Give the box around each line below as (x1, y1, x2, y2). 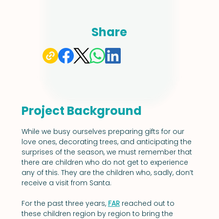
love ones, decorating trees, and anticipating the (21, 137, 194, 147)
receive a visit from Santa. (21, 178, 111, 188)
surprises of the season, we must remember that (21, 147, 194, 157)
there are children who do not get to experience (21, 157, 190, 168)
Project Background (21, 103, 142, 119)
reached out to (119, 198, 176, 209)
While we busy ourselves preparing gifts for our (21, 127, 186, 137)
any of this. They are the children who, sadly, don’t (21, 168, 196, 178)
